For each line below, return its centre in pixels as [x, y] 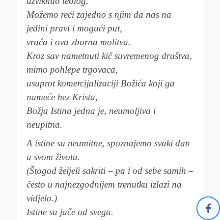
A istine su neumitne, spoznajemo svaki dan [108, 143]
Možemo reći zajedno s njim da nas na [99, 14]
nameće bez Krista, [62, 97]
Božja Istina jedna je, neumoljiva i [91, 111]
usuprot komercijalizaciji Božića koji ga [101, 83]
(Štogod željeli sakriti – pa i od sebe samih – [110, 171]
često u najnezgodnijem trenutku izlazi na [104, 184]
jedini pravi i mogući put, [74, 28]
